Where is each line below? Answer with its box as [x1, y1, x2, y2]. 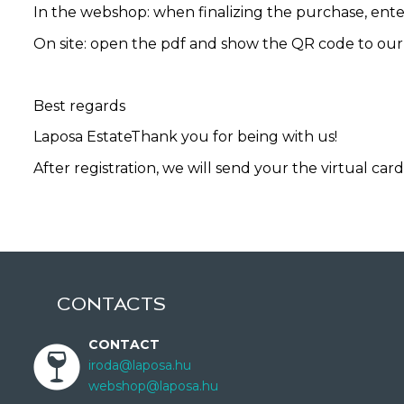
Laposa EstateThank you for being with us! [33, 128, 337, 145]
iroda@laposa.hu [88, 356, 191, 373]
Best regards [33, 96, 125, 115]
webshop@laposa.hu [88, 377, 218, 394]
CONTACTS [57, 293, 166, 314]
